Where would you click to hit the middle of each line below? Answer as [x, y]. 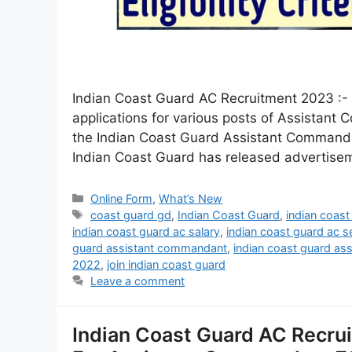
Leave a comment [138, 280]
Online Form [122, 198]
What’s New [191, 198]
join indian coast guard [166, 264]
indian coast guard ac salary [146, 231]
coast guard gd [131, 214]
